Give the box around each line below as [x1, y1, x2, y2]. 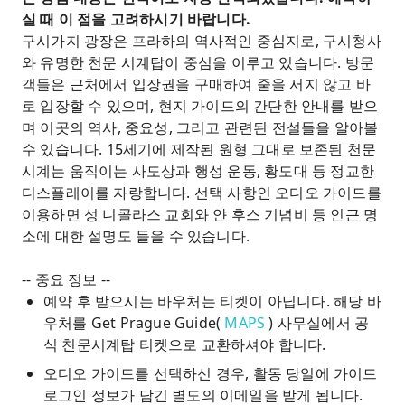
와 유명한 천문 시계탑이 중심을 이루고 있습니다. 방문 [22, 52, 374, 72]
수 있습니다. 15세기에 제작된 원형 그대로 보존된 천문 [22, 139, 377, 159]
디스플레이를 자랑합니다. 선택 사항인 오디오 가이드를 [22, 183, 381, 202]
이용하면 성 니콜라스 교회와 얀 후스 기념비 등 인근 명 [22, 204, 379, 224]
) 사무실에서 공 [265, 313, 370, 333]
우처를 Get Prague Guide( [43, 313, 225, 333]
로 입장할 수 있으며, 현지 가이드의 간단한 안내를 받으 [22, 96, 379, 116]
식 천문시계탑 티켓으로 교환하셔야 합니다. [43, 334, 326, 354]
